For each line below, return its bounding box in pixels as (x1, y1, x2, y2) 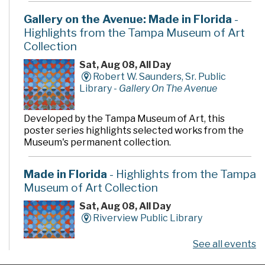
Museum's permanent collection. (24, 137, 171, 148)
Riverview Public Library (92, 212, 202, 224)
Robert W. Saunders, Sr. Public (92, 70, 226, 82)
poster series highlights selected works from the (24, 125, 244, 137)
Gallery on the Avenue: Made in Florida (24, 11, 232, 26)
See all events (193, 238, 256, 250)
